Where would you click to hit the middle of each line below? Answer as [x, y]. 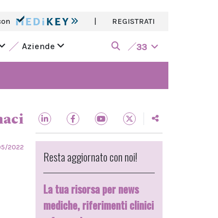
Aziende [39, 46]
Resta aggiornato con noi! [90, 157]
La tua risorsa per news [91, 189]
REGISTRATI [133, 21]
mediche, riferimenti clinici [99, 205]
